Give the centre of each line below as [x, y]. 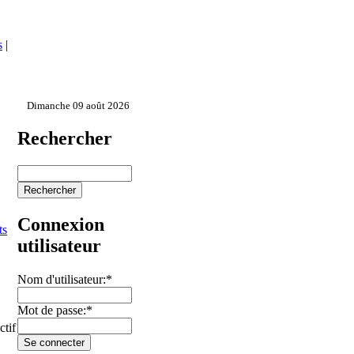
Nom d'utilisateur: [62, 279]
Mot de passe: [52, 310]
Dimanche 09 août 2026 [78, 105]
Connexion [61, 224]
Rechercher [65, 138]
